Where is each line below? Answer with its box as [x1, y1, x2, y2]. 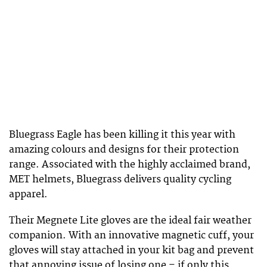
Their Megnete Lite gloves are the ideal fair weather [9, 215, 252, 227]
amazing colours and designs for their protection [9, 144, 239, 156]
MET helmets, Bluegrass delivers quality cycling [9, 173, 231, 186]
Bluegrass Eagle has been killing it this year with [9, 129, 235, 141]
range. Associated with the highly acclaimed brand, [9, 159, 250, 171]
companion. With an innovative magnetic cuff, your [9, 229, 254, 242]
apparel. [9, 188, 48, 201]
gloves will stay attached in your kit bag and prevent [9, 244, 254, 257]
